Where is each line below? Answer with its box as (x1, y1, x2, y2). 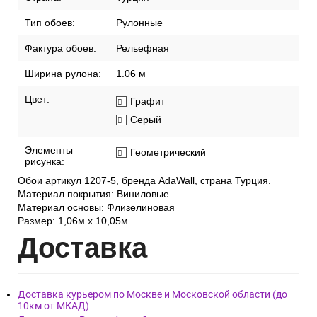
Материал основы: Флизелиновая (18, 202, 175, 214)
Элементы (25, 144, 73, 156)
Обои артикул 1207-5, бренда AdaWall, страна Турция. (18, 175, 271, 187)
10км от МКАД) (18, 300, 89, 312)
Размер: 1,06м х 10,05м (18, 215, 128, 227)
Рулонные (116, 17, 163, 29)
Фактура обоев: (25, 42, 96, 54)
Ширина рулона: (25, 68, 101, 80)
